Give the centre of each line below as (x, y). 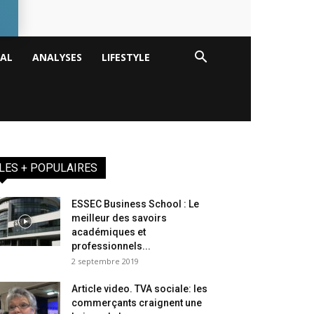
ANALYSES (57, 57)
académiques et (109, 232)
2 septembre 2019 (105, 261)
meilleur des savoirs (119, 218)
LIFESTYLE (126, 57)
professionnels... (111, 246)
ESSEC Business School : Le (135, 204)
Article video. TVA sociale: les (139, 289)
